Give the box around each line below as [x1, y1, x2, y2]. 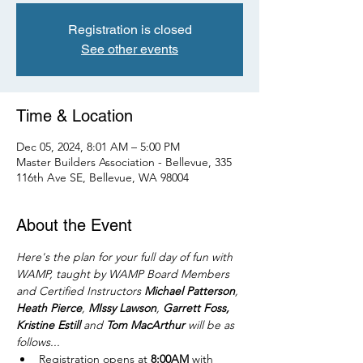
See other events [81, 41, 178, 57]
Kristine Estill [16, 318, 80, 332]
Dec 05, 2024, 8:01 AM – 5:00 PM [16, 139, 180, 154]
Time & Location [16, 106, 133, 126]
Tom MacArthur [106, 318, 185, 332]
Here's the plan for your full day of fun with [16, 250, 236, 264]
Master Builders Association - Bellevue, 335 [16, 155, 232, 169]
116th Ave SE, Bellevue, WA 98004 [16, 170, 189, 185]
